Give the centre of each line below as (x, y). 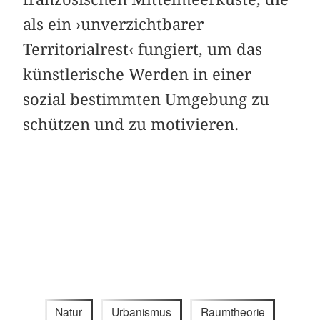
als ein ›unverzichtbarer (114, 24)
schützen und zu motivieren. (131, 124)
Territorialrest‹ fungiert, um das (143, 49)
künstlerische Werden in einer (137, 74)
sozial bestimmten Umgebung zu (146, 99)
